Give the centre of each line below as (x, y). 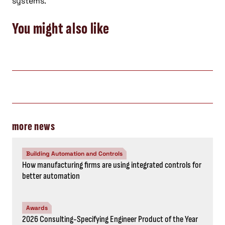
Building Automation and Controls (74, 153)
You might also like (61, 29)
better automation (51, 176)
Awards (37, 208)
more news (34, 126)
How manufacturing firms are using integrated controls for (112, 165)
